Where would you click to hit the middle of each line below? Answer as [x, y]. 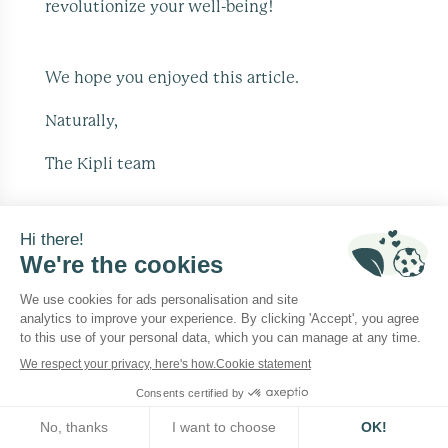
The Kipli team [101, 163]
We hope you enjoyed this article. [172, 77]
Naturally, [82, 120]
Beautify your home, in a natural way [190, 234]
